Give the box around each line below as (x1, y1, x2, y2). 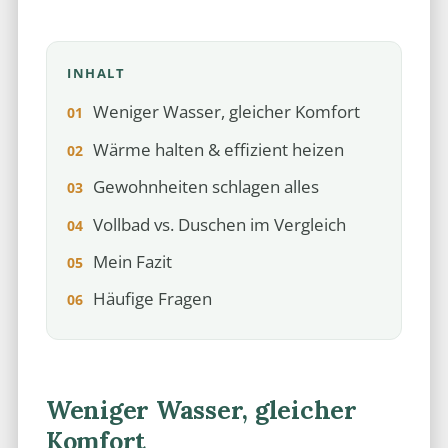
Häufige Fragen (92, 287, 212, 311)
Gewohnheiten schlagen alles (92, 175, 319, 199)
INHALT (66, 63, 126, 82)
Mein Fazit (92, 249, 172, 273)
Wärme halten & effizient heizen (92, 137, 344, 161)
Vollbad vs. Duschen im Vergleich (92, 212, 346, 236)
